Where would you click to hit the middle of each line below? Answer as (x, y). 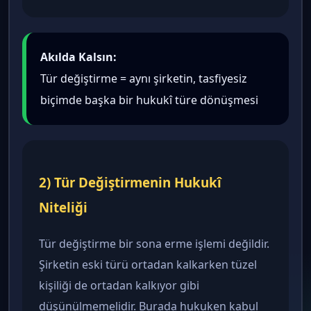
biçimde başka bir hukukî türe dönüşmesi (149, 100)
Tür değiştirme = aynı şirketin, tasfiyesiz (144, 79)
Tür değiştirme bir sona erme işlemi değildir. (154, 243)
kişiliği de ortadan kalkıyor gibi (119, 285)
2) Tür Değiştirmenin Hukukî (130, 183)
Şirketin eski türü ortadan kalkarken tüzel (148, 264)
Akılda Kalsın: (78, 57)
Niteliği (63, 208)
